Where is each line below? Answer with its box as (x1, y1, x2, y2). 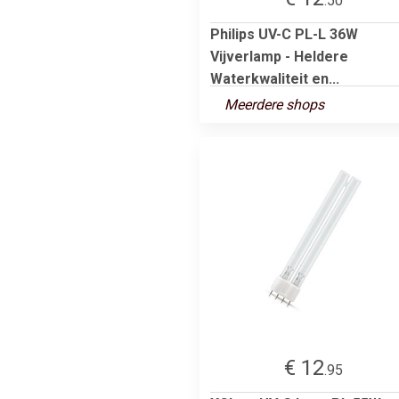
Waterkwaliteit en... (210, 69, 339, 87)
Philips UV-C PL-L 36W (210, 25, 358, 43)
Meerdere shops (224, 95, 324, 113)
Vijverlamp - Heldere (210, 47, 348, 65)
